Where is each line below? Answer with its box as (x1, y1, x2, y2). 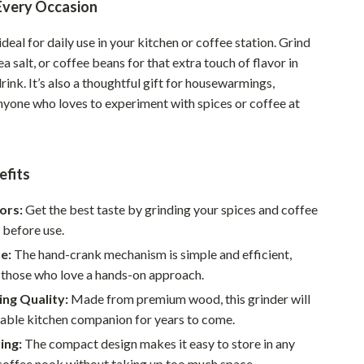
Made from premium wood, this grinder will (68, 291, 311, 306)
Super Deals (75, 266, 139, 280)
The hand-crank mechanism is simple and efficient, (11, 246, 292, 262)
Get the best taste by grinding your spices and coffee (23, 201, 318, 217)
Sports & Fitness (87, 171, 171, 185)
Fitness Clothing (87, 140, 171, 154)
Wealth (75, 330, 115, 344)
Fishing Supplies (87, 108, 168, 122)
